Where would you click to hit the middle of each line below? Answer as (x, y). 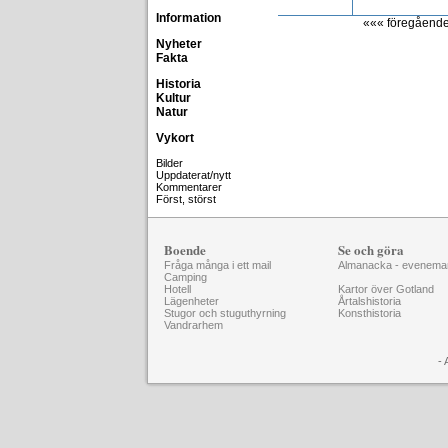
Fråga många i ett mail (217, 265)
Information (188, 18)
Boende (185, 249)
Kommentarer (189, 187)
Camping (185, 277)
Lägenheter (191, 301)
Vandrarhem (193, 325)
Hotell (177, 289)
